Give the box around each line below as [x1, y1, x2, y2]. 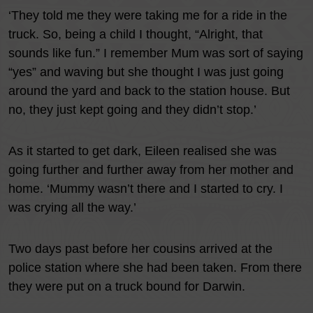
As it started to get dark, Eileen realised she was [8, 144, 277, 158]
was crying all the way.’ [8, 201, 136, 214]
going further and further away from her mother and [8, 163, 293, 177]
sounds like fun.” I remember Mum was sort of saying [8, 46, 303, 60]
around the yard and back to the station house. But [8, 84, 290, 98]
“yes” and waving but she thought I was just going [8, 65, 284, 79]
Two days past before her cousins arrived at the [8, 242, 272, 256]
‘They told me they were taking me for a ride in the [8, 8, 287, 22]
